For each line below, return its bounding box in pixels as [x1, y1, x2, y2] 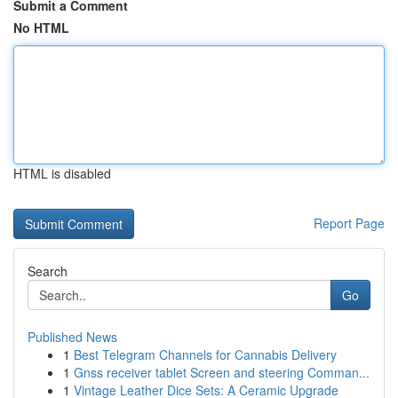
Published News [28, 328, 117, 346]
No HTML [13, 19, 69, 36]
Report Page [314, 214, 385, 232]
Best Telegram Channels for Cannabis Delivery [74, 346, 337, 363]
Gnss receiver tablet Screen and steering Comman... [74, 363, 370, 381]
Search [28, 262, 68, 280]
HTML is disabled [13, 164, 111, 182]
